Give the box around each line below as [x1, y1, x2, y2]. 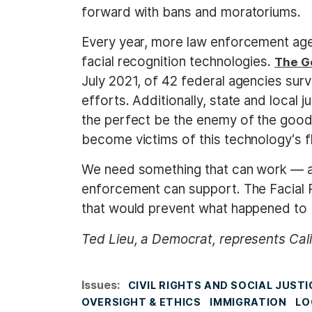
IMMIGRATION [210, 295, 287, 308]
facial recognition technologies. [81, 53, 275, 70]
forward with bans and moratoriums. [81, 3, 302, 20]
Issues [81, 277, 117, 292]
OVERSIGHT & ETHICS [81, 295, 201, 308]
